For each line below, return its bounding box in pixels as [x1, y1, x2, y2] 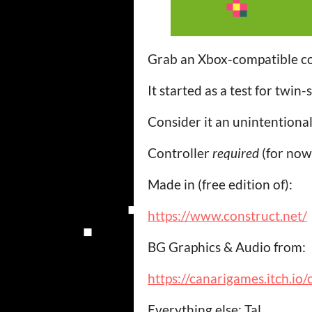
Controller [148, 145, 212, 161]
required [212, 145, 259, 161]
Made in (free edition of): [148, 176, 292, 192]
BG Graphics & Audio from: [148, 239, 306, 255]
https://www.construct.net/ [148, 208, 307, 224]
